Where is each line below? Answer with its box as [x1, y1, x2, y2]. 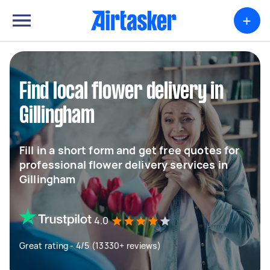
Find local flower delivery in [19, 81, 224, 103]
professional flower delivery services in [19, 157, 228, 172]
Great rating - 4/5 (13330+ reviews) [19, 240, 161, 251]
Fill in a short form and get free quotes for [19, 143, 240, 157]
